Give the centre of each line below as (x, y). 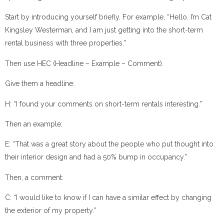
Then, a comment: (34, 177)
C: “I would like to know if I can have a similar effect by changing (108, 198)
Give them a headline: (40, 84)
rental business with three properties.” (65, 43)
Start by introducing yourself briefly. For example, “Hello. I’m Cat (108, 17)
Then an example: (34, 124)
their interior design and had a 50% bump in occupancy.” (96, 157)
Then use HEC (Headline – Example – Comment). (84, 63)
